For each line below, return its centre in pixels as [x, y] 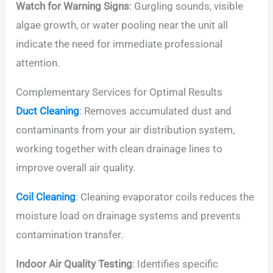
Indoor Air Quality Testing [74, 264]
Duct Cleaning [48, 111]
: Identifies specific [175, 264]
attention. [38, 63]
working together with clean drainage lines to [119, 149]
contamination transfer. [70, 235]
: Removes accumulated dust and [156, 111]
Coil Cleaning [46, 197]
